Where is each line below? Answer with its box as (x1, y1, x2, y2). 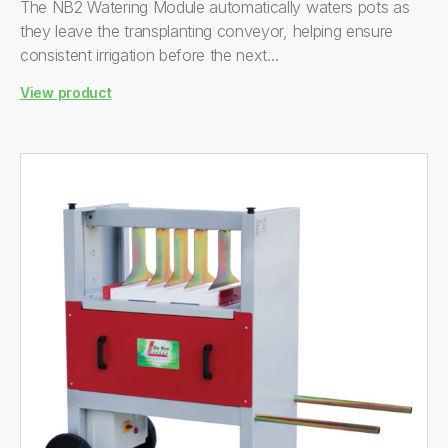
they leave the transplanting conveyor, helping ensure (20, 21, 394, 41)
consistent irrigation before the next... (20, 45, 279, 65)
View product (20, 84, 112, 101)
